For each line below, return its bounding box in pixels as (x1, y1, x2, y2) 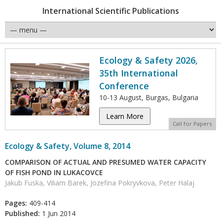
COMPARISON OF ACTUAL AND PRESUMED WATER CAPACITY (5, 157, 206, 167)
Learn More (106, 111, 144, 121)
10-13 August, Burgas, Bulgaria (99, 93, 198, 102)
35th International (99, 67, 178, 79)
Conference (99, 80, 149, 92)
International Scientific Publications (42, 5, 179, 16)
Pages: (5, 198, 27, 208)
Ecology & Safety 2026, (99, 54, 198, 66)
